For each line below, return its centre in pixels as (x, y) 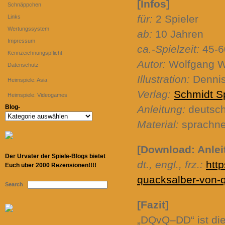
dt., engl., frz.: (170, 164)
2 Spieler (176, 19)
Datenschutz (23, 65)
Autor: (151, 64)
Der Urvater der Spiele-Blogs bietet (55, 156)
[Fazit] (153, 205)
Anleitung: (161, 109)
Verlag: (154, 94)
